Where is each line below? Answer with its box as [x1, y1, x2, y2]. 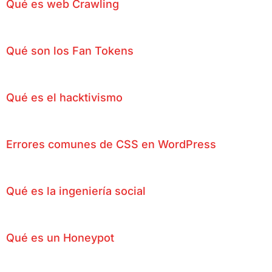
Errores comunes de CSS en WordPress [6, 138, 216, 151]
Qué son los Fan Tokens [6, 44, 134, 58]
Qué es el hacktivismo [6, 91, 123, 104]
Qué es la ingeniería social [6, 185, 146, 198]
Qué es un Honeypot [6, 231, 114, 245]
